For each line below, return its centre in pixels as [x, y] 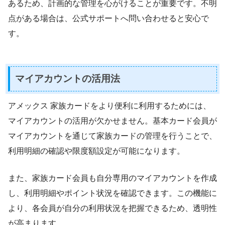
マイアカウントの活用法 [68, 79]
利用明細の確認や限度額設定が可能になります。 [96, 151]
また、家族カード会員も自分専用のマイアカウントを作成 [113, 178]
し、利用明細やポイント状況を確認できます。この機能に [113, 193]
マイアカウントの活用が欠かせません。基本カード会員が [113, 121]
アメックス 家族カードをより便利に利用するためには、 [109, 105]
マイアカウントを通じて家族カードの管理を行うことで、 [113, 136]
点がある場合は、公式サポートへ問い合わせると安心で [108, 19]
